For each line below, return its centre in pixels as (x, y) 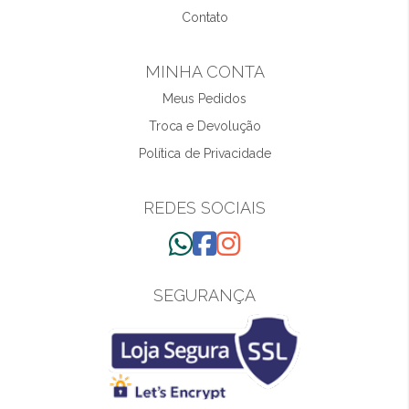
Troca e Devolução (204, 126)
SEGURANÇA (204, 295)
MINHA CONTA (204, 72)
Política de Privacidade (204, 153)
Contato (204, 17)
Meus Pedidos (204, 99)
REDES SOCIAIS (204, 208)
